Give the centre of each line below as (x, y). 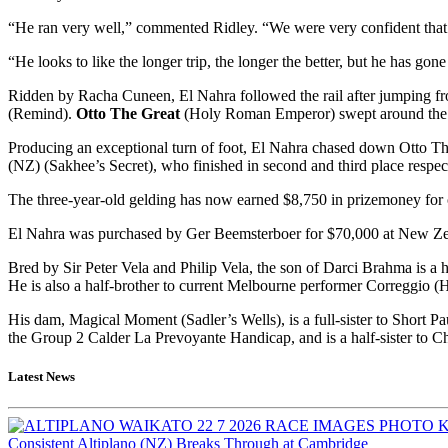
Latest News (41, 377)
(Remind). (42, 114)
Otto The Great (130, 114)
